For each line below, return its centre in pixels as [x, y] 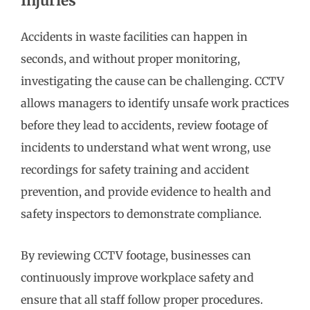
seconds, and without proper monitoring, [130, 59]
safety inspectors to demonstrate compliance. [141, 214]
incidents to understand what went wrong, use [146, 148]
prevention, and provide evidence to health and [146, 192]
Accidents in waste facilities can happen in [134, 37]
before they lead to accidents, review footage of [144, 126]
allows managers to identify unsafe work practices [155, 103]
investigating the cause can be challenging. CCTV [153, 81]
